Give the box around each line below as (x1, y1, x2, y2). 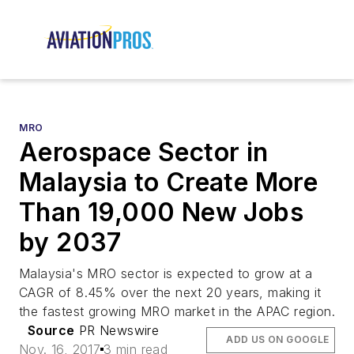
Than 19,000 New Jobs (19, 197, 303, 228)
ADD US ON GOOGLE (226, 333, 330, 346)
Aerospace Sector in (19, 137, 269, 168)
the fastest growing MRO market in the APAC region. (19, 303, 335, 320)
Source (27, 322, 75, 339)
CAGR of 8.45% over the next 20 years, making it (19, 284, 322, 301)
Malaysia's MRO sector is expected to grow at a (19, 265, 313, 282)
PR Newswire (74, 322, 160, 339)
